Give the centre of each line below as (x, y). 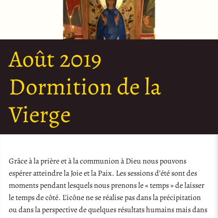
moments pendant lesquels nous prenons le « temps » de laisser (107, 185)
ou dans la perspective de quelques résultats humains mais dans (108, 209)
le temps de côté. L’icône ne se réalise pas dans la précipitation (105, 197)
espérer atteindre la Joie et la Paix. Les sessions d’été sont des (103, 173)
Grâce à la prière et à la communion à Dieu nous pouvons (98, 161)
